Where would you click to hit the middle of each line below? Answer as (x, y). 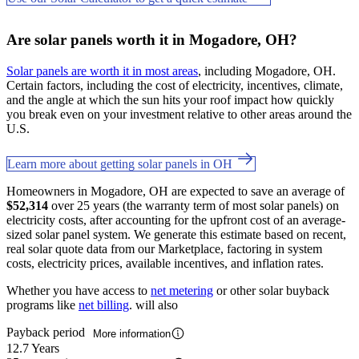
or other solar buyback (271, 290)
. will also (153, 305)
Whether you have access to (79, 290)
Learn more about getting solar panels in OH (121, 163)
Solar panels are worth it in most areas (102, 71)
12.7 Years (33, 349)
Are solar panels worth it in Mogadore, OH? (152, 40)
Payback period (47, 332)
